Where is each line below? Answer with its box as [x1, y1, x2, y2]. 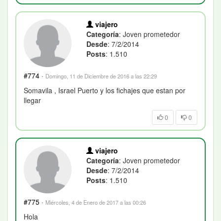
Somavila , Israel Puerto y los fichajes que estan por [24, 85, 185, 95]
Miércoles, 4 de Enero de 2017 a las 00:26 [45, 198, 146, 207]
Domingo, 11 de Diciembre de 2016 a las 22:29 [45, 72, 157, 80]
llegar [24, 95, 41, 105]
